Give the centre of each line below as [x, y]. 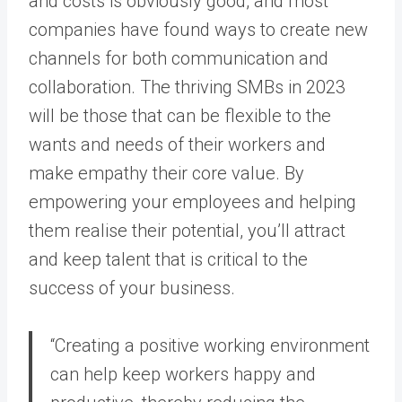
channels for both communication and [179, 58]
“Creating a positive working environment [210, 345]
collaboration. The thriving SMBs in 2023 [187, 87]
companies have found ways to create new [198, 30]
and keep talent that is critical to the [168, 259]
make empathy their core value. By [166, 173]
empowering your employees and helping [192, 202]
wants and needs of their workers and [177, 144]
